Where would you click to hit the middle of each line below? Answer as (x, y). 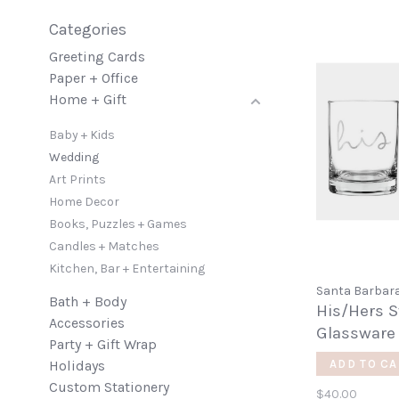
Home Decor (84, 202)
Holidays (77, 366)
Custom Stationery (109, 387)
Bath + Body (88, 301)
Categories (88, 29)
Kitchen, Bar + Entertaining (127, 269)
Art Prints (77, 179)
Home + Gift (88, 99)
